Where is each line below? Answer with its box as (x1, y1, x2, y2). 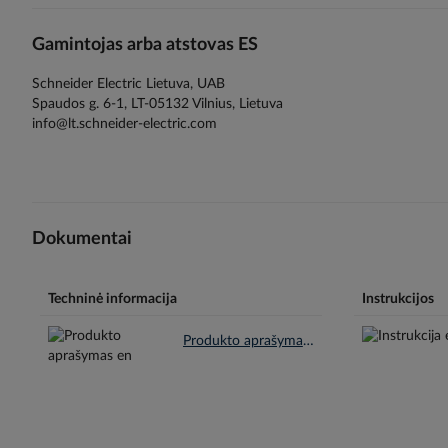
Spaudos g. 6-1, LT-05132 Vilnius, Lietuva (32, 96, 283, 111)
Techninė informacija (48, 292, 177, 307)
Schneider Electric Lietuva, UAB (32, 76, 225, 91)
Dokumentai (32, 229, 132, 248)
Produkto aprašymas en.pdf (302, 334, 314, 349)
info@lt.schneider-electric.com (32, 116, 217, 131)
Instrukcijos (361, 292, 434, 307)
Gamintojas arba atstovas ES (32, 36, 258, 55)
